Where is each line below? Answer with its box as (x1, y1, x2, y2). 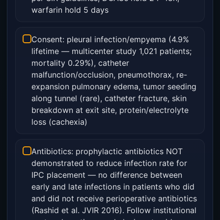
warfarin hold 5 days (31, 5, 109, 15)
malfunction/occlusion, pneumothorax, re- (31, 70, 187, 80)
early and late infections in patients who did (31, 182, 194, 192)
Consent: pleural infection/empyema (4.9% (31, 34, 189, 44)
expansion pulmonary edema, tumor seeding (31, 82, 196, 91)
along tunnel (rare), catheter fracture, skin (31, 93, 187, 103)
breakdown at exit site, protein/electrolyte (31, 105, 189, 115)
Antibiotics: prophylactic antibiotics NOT (31, 146, 183, 156)
